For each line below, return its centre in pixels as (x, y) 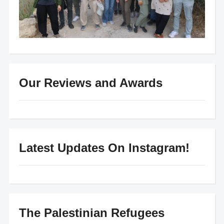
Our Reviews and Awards (90, 82)
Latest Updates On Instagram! (104, 147)
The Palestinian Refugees (91, 212)
